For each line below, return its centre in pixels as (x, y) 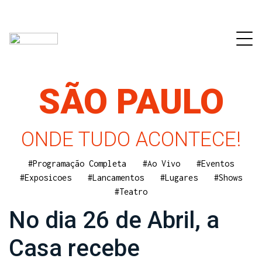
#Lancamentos (116, 178)
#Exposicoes (46, 178)
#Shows (228, 178)
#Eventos (215, 164)
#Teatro (131, 192)
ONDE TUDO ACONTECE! (131, 139)
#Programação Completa (77, 164)
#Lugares (179, 178)
